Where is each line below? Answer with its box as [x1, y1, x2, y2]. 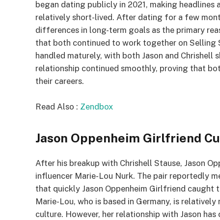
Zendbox [80, 101, 113, 111]
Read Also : [35, 101, 80, 111]
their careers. [35, 76, 84, 86]
